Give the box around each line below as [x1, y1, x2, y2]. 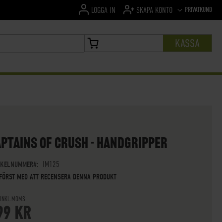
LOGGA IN [91, 5, 115, 15]
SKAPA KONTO [136, 5, 172, 15]
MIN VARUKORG [86, 43, 126, 53]
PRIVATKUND [185, 5, 212, 14]
